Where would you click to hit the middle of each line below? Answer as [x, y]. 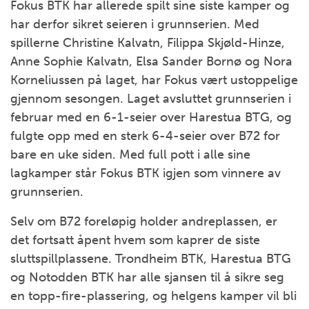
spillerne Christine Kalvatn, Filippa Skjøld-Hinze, [148, 43]
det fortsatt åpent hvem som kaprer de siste [135, 240]
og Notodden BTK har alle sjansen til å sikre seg [147, 277]
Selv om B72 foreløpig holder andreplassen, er [144, 221]
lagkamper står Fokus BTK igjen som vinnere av [146, 173]
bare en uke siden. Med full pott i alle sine [130, 154]
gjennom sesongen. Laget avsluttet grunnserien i [151, 99]
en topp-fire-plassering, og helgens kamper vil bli [153, 296]
